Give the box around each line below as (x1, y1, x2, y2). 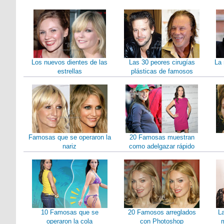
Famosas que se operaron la (28, 133, 111, 141)
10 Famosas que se (40, 208, 98, 216)
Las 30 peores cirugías (128, 58, 195, 66)
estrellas (57, 67, 82, 75)
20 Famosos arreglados (127, 208, 196, 216)
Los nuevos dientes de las (31, 58, 108, 66)
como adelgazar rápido (129, 142, 195, 150)
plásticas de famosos (130, 67, 193, 75)
